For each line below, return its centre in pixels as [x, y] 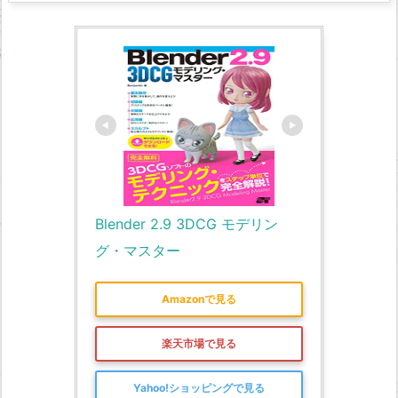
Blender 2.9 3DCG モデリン [187, 223]
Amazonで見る [199, 299]
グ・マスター [138, 250]
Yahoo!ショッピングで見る [199, 388]
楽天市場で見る [199, 344]
